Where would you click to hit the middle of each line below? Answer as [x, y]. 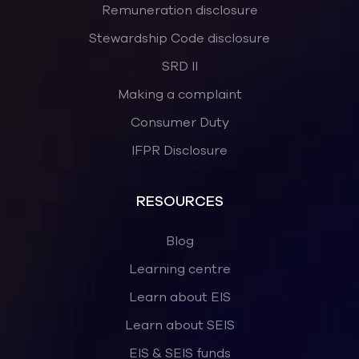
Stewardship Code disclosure [179, 38]
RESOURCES [179, 201]
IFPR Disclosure [179, 150]
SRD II [179, 66]
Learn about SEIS [179, 325]
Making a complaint [179, 94]
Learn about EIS [179, 297]
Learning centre [179, 269]
